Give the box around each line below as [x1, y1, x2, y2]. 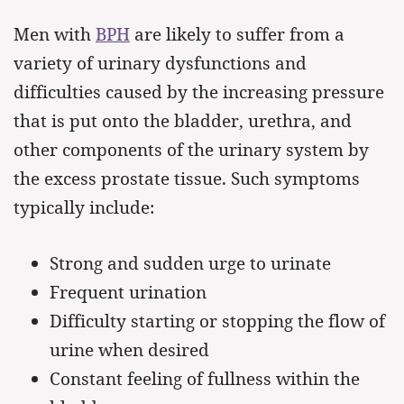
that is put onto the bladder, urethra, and [14, 109, 352, 133]
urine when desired [50, 338, 209, 362]
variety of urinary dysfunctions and [14, 51, 307, 75]
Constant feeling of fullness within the [50, 367, 360, 390]
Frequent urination [50, 280, 207, 304]
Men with [14, 23, 96, 46]
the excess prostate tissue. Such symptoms [14, 167, 360, 190]
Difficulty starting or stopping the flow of [50, 309, 385, 333]
